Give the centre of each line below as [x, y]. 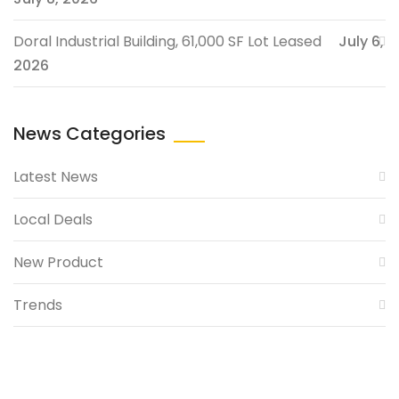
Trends [38, 305]
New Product [58, 263]
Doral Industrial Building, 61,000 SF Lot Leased [167, 42]
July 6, [361, 42]
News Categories [90, 134]
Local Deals [53, 220]
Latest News [56, 177]
